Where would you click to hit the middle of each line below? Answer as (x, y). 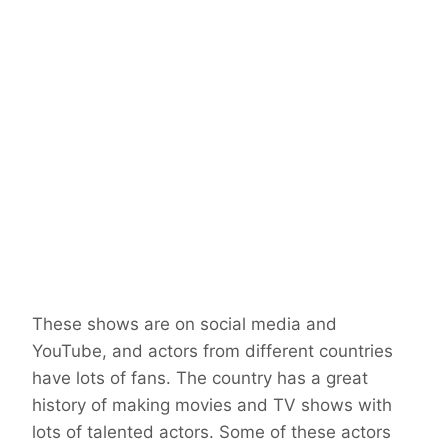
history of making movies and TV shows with (212, 405)
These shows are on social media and (184, 324)
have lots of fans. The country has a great (200, 378)
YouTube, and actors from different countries (212, 351)
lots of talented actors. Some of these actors (211, 432)
